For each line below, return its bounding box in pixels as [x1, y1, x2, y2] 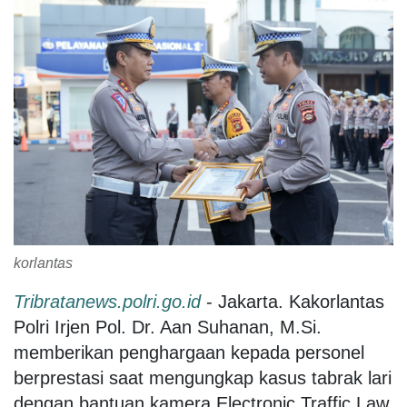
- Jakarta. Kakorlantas [201, 291, 384, 312]
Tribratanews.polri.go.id [14, 291, 201, 312]
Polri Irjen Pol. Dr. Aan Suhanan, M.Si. [14, 316, 322, 337]
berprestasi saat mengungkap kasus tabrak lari [14, 367, 392, 388]
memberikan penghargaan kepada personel [14, 342, 364, 362]
